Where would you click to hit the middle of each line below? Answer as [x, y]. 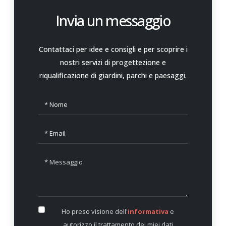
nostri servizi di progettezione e [113, 63]
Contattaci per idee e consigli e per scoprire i [113, 49]
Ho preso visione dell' [95, 212]
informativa [148, 212]
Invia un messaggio [113, 21]
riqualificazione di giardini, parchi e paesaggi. [113, 76]
